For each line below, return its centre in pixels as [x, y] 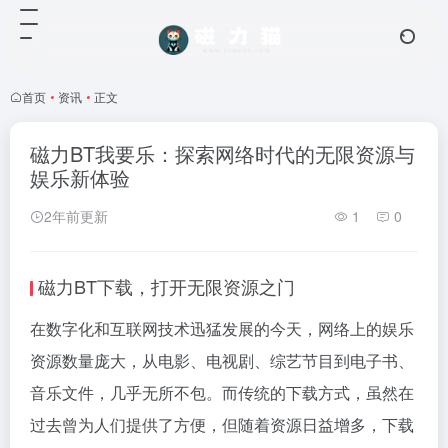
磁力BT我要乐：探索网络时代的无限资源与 [222, 153]
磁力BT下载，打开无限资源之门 [166, 286]
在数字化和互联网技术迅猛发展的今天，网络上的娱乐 [222, 328]
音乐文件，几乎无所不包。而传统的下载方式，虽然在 [222, 392]
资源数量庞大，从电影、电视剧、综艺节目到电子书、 [222, 360]
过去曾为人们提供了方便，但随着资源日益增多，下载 [222, 424]
